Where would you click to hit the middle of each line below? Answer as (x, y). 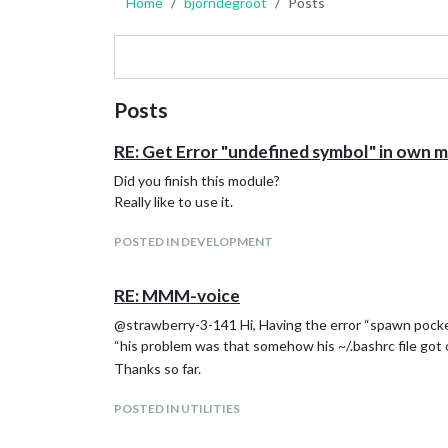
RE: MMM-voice (177, 295)
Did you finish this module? (197, 180)
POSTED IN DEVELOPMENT (193, 241)
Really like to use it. (173, 201)
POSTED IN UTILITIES (177, 408)
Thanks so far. (157, 368)
